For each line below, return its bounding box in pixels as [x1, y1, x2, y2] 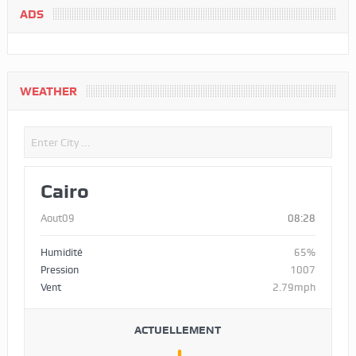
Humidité [40, 246, 83, 258]
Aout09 [40, 211, 75, 224]
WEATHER [19, 83, 77, 99]
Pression [40, 263, 79, 276]
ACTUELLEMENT [134, 323, 222, 336]
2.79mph [273, 281, 316, 293]
